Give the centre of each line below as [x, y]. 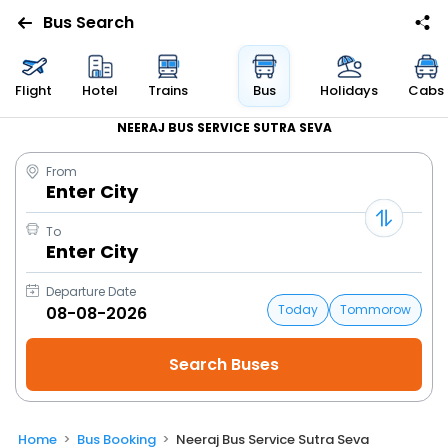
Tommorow [375, 309]
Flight [33, 90]
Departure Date [91, 291]
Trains [168, 90]
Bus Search [88, 22]
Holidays [349, 90]
